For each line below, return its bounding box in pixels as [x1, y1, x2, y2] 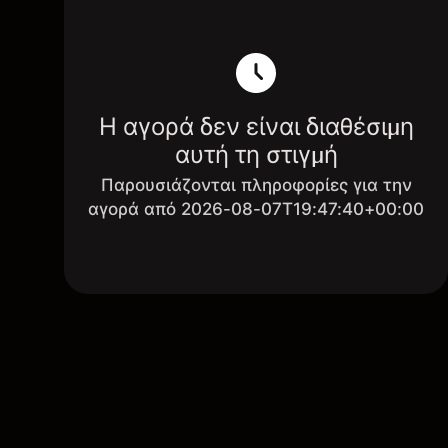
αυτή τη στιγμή [174, 140, 338, 169]
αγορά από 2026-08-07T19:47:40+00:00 [88, 199, 424, 219]
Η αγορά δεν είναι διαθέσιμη [98, 112, 414, 141]
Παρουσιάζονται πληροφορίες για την [100, 175, 412, 195]
